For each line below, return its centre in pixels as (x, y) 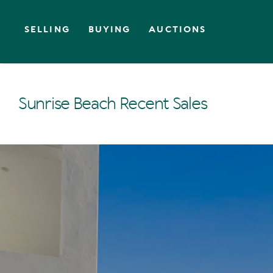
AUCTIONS (178, 29)
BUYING (109, 29)
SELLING (47, 29)
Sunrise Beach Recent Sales (113, 104)
